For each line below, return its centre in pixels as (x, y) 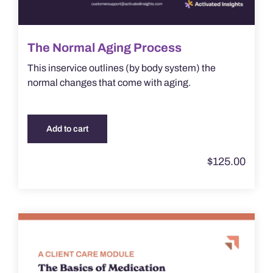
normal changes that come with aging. (109, 83)
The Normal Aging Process (104, 48)
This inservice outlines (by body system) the (121, 68)
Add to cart (67, 129)
